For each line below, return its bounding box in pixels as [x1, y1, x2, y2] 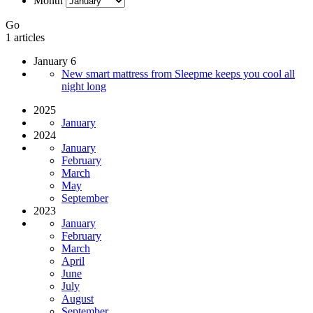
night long [61, 80, 106, 92]
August [61, 292, 94, 305]
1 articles [6, 31, 45, 43]
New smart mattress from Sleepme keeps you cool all [61, 67, 295, 80]
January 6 [34, 54, 76, 67]
